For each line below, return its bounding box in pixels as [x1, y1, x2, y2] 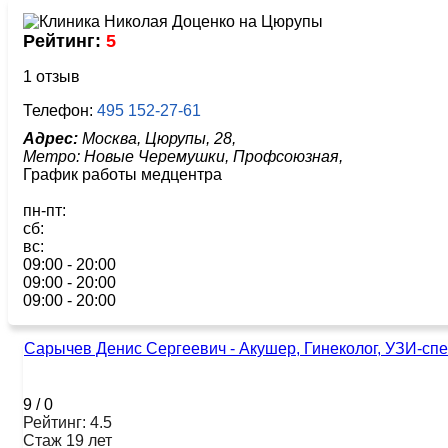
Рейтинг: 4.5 [23, 413, 112, 431]
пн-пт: [23, 201, 66, 219]
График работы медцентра [23, 165, 222, 183]
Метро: [23, 147, 84, 165]
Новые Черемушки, [84, 147, 233, 165]
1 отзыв [23, 67, 80, 85]
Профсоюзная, [233, 147, 347, 165]
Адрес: [23, 129, 78, 147]
